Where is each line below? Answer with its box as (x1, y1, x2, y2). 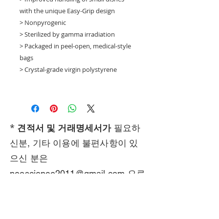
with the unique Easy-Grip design (20, 6, 115, 15)
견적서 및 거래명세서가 (17, 122, 111, 133)
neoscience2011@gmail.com (10, 168, 125, 178)
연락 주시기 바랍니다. (10, 183, 98, 194)
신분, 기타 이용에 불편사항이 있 (10, 137, 138, 148)
